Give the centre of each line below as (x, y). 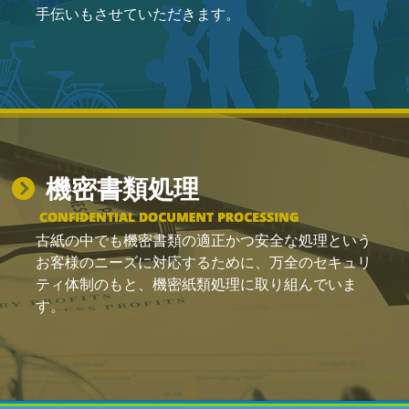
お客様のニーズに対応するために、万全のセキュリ (203, 263)
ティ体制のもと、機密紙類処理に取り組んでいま (196, 285)
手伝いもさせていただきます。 (137, 15)
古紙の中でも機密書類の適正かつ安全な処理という (203, 241)
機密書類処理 (119, 189)
